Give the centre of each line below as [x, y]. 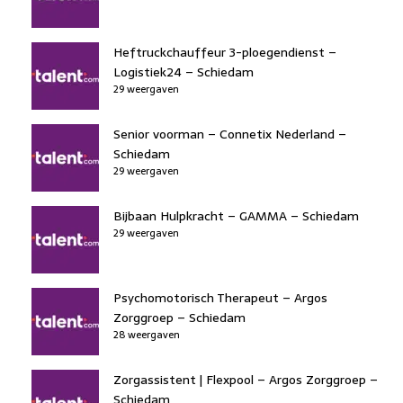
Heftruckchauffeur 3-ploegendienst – [225, 52]
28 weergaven [147, 334]
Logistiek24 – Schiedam [184, 72]
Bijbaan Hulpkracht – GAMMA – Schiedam [236, 215]
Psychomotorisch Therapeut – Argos [220, 297]
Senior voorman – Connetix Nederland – [230, 134]
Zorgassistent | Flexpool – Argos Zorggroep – [246, 379]
